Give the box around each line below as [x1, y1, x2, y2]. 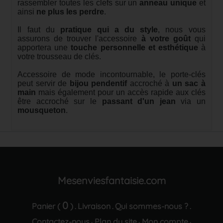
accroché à [129, 79, 170, 88]
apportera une [17, 43, 71, 52]
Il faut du [17, 25, 60, 34]
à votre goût [137, 34, 191, 43]
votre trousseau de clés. [17, 52, 102, 61]
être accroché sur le [17, 97, 102, 106]
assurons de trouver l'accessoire [17, 34, 137, 43]
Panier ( [32, 201, 62, 211]
